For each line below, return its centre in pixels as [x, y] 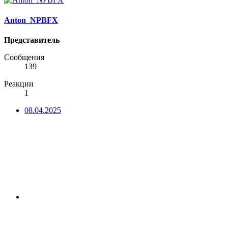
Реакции [19, 83]
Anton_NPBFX [31, 20]
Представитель [32, 40]
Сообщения [24, 57]
